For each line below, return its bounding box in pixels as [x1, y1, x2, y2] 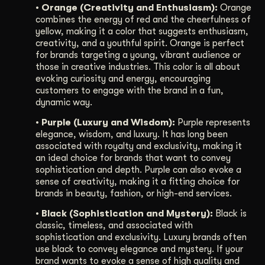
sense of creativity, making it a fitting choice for [35, 176, 240, 188]
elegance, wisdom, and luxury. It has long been [35, 129, 228, 140]
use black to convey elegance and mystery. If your [35, 244, 243, 255]
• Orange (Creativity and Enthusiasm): [35, 2, 218, 13]
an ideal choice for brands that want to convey [35, 153, 231, 164]
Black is [213, 208, 247, 219]
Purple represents [175, 117, 250, 128]
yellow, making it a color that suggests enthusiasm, [35, 25, 248, 37]
